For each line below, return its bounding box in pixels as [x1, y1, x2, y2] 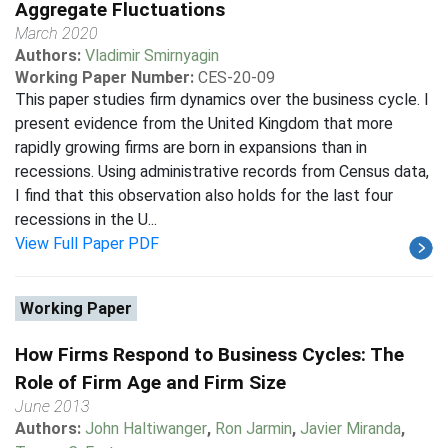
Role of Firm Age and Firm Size [15, 371, 286, 394]
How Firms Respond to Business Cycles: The [15, 343, 404, 366]
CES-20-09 [198, 68, 275, 87]
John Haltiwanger [85, 419, 207, 438]
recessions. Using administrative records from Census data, [15, 162, 429, 181]
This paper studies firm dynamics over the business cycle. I [15, 90, 429, 109]
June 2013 [15, 397, 90, 416]
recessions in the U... [15, 210, 157, 229]
